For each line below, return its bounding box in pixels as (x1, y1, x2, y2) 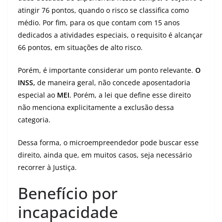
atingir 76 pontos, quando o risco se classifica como (18, 5, 189, 15)
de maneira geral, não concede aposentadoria (35, 78, 190, 87)
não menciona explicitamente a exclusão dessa (18, 103, 174, 112)
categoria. (18, 115, 51, 124)
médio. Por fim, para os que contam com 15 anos (18, 18, 180, 27)
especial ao (18, 90, 57, 100)
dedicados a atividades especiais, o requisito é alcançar (18, 30, 203, 40)
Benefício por (18, 182, 117, 204)
